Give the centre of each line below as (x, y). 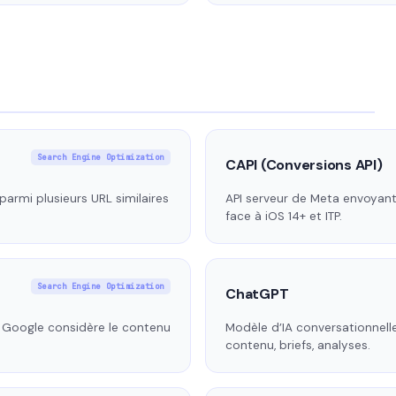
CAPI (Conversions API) (304, 165)
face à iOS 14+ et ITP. (284, 217)
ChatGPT (257, 294)
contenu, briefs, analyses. (298, 346)
